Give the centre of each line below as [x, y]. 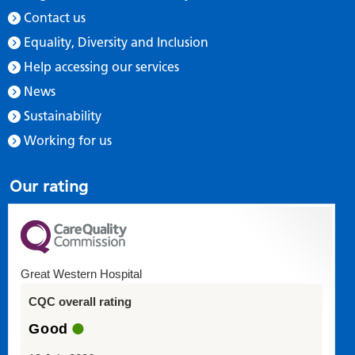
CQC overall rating [80, 301]
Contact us [55, 17]
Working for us [68, 140]
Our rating [49, 186]
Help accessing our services [101, 67]
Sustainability [63, 116]
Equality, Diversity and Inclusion [116, 42]
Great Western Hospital [81, 273]
